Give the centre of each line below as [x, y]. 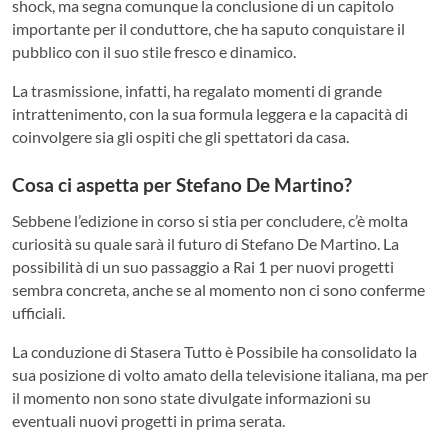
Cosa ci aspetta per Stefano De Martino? [182, 185]
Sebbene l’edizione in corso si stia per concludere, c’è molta [210, 220]
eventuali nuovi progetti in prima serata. [148, 420]
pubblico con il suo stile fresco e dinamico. [154, 52]
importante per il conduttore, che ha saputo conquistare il [208, 29]
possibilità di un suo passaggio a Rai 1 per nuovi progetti [203, 266]
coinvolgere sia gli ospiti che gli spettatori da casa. [180, 137]
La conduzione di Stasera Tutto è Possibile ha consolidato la [214, 351]
